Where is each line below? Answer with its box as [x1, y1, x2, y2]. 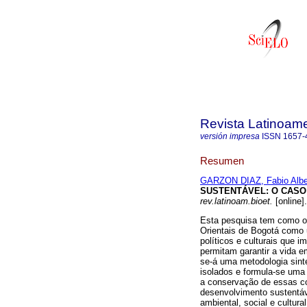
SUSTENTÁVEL [200, 186, 266, 197]
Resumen [200, 154, 244, 167]
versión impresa [200, 132, 260, 141]
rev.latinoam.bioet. [200, 196, 273, 207]
